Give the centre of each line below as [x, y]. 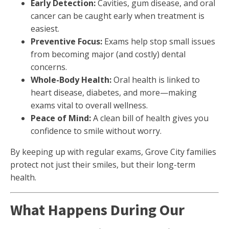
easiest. [45, 29]
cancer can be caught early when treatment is [118, 16]
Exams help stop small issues [159, 41]
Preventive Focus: [66, 41]
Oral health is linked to [156, 80]
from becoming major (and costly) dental [108, 54]
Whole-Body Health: [71, 80]
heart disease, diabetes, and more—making [114, 93]
